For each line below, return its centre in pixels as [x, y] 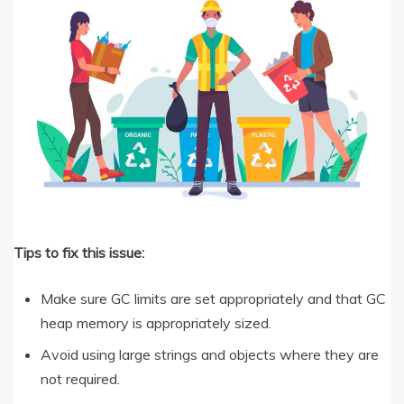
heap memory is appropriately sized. [156, 322]
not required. [80, 378]
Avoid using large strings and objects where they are [210, 354]
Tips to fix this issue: [79, 252]
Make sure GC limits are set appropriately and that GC [213, 298]
